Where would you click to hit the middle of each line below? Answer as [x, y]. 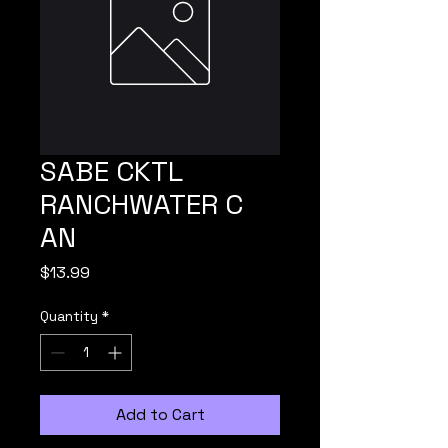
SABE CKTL [111, 171]
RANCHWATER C [141, 204]
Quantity [69, 316]
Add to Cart [160, 414]
